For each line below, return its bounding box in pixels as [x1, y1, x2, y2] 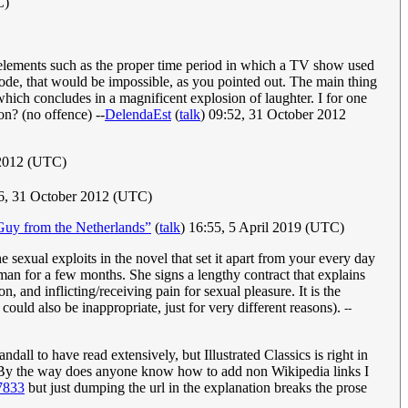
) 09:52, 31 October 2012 [200, 106, 346, 122]
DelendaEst [105, 106, 171, 122]
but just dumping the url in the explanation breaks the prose [25, 380, 367, 396]
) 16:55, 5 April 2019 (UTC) [180, 219, 344, 236]
